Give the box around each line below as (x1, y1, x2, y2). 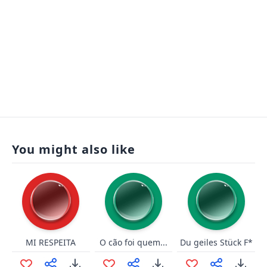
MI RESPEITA (26, 237, 76, 248)
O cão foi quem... (99, 237, 167, 248)
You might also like (12, 141, 135, 157)
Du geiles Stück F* (179, 237, 253, 248)
